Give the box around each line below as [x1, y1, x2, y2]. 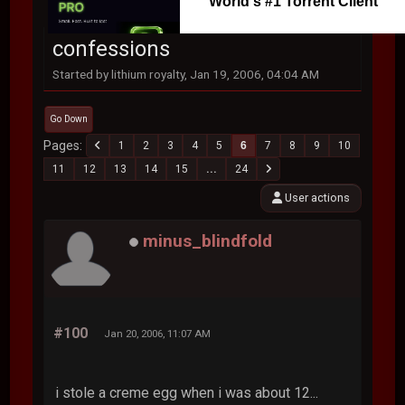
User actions [281, 191, 350, 204]
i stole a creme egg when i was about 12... [55, 384, 319, 401]
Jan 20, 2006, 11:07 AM [104, 327, 212, 340]
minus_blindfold [143, 231, 273, 252]
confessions [52, 36, 171, 61]
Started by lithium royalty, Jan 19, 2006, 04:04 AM [52, 67, 320, 81]
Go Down [50, 113, 89, 125]
